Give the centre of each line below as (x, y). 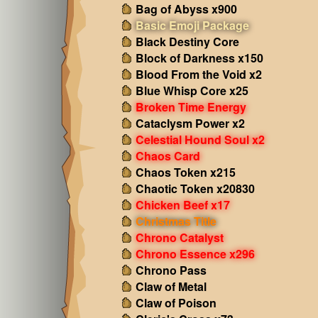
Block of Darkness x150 (199, 58)
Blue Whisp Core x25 (192, 91)
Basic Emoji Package (192, 25)
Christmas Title (176, 221)
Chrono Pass (171, 270)
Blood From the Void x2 (198, 74)
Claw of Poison (176, 303)
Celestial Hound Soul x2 (200, 139)
